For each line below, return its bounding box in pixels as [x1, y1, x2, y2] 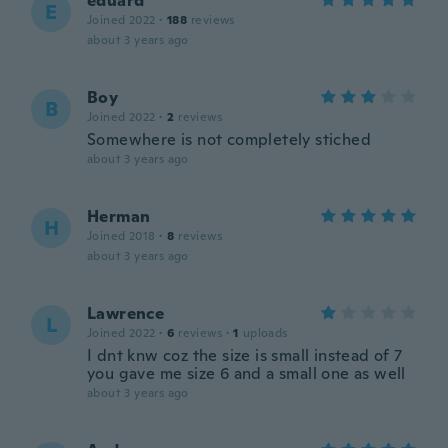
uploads [242, 325, 288, 341]
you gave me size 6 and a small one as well [87, 363, 406, 384]
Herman [87, 206, 151, 227]
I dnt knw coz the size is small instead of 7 [87, 345, 403, 366]
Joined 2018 [87, 228, 156, 244]
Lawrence [87, 303, 165, 324]
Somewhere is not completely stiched [87, 129, 371, 150]
